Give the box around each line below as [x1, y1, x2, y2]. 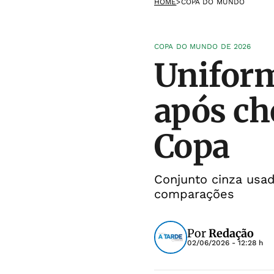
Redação [209, 226, 254, 240]
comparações [154, 187, 234, 201]
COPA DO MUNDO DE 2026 [154, 42, 251, 51]
